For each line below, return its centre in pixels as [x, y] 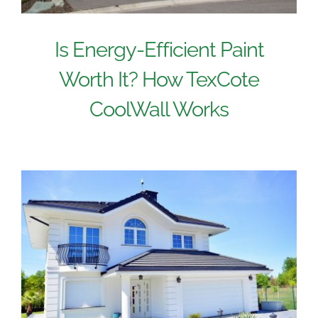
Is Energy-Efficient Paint [159, 49]
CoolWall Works [159, 109]
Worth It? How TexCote [159, 79]
